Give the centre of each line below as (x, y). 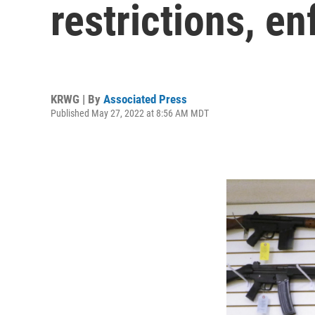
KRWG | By (77, 99)
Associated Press (145, 99)
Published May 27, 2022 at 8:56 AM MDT (130, 113)
